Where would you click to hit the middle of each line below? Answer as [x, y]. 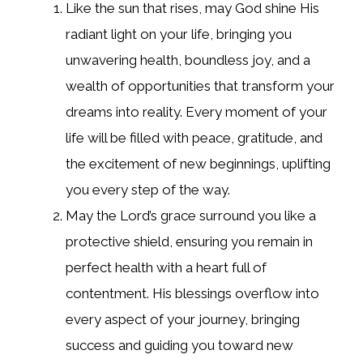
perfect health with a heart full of [166, 268]
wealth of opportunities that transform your [200, 86]
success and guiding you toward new [179, 346]
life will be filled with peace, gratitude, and [194, 138]
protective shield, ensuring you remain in [189, 242]
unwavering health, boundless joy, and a [188, 60]
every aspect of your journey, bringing [183, 320]
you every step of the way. [148, 190]
